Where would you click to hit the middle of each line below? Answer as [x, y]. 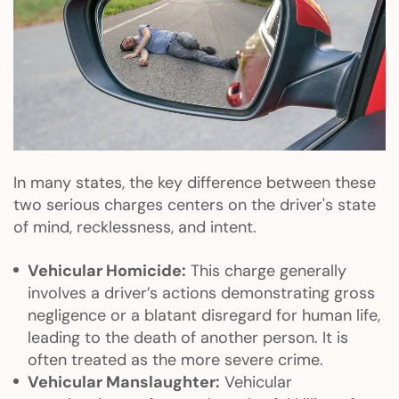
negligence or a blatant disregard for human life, [204, 316]
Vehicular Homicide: [107, 271]
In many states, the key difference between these [195, 183]
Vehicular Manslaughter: [124, 383]
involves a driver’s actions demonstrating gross [201, 293]
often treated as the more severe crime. [175, 360]
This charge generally [266, 271]
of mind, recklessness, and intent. [135, 228]
